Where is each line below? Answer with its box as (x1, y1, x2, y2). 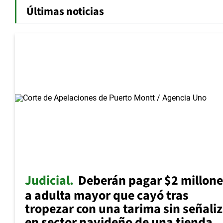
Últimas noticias (26, 3, 104, 20)
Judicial (25, 171, 70, 190)
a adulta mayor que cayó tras (25, 186, 189, 205)
